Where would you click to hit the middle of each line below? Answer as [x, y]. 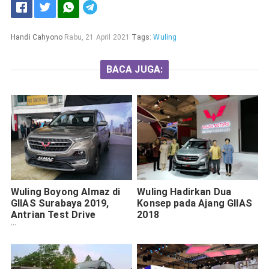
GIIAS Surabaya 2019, [60, 203]
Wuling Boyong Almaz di [66, 192]
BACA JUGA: [134, 70]
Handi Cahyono [37, 38]
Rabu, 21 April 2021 [97, 38]
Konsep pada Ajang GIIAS [195, 203]
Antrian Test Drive [53, 214]
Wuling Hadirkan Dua [184, 192]
